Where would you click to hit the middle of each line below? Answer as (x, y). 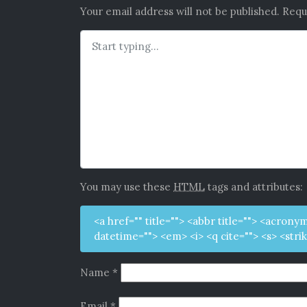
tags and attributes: (254, 186)
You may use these (127, 186)
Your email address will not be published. (180, 11)
